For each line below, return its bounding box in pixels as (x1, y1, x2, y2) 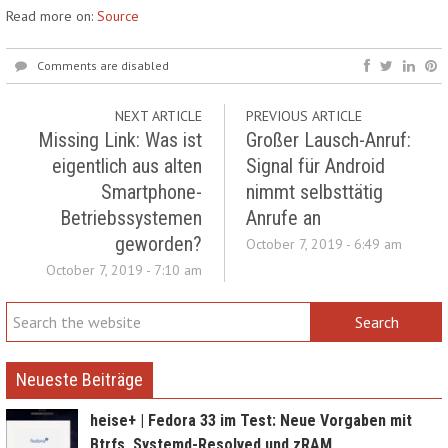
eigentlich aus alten (52, 154, 203, 179)
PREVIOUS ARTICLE (245, 107, 362, 126)
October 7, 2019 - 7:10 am (46, 261, 203, 280)
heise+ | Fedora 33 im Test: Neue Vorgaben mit (90, 411, 412, 431)
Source (97, 7, 139, 26)
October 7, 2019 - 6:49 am (245, 235, 402, 254)
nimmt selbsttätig (245, 180, 383, 205)
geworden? (115, 232, 203, 257)
